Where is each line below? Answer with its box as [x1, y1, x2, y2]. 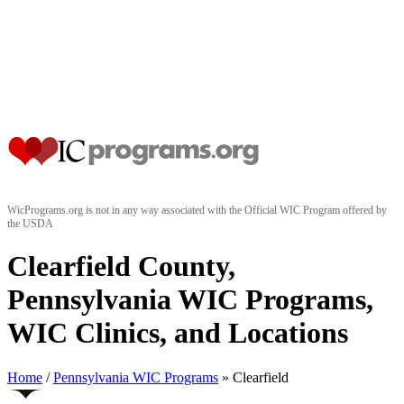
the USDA [7, 217, 53, 230]
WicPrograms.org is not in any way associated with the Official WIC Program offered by [7, 204, 387, 216]
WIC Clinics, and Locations [7, 317, 348, 350]
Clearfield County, [7, 250, 235, 283]
